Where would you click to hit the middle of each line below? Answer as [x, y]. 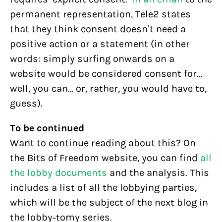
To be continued [47, 128]
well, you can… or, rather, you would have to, [108, 88]
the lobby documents [58, 173]
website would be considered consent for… [106, 74]
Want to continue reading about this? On [103, 143]
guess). [26, 103]
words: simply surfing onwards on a [92, 59]
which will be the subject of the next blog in [109, 202]
